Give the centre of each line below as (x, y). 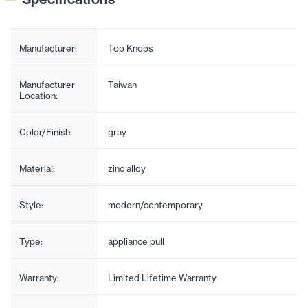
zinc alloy (126, 168)
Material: (37, 168)
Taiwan (122, 84)
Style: (31, 205)
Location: (38, 95)
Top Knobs (130, 48)
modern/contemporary (155, 205)
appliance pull (136, 241)
